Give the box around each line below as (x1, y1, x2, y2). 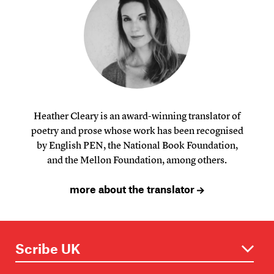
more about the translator (70, 183, 198, 196)
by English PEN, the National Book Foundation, (36, 139, 238, 152)
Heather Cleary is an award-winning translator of (33, 110, 241, 122)
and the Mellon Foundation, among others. (47, 154, 227, 166)
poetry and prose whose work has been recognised (31, 125, 243, 137)
